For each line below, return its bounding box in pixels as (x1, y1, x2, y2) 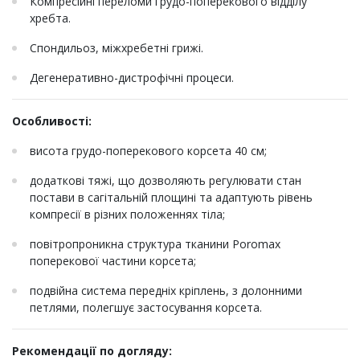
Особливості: (12, 113, 92, 129)
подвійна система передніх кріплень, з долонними (30, 283, 302, 299)
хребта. (30, 10, 71, 27)
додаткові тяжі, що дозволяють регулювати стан (30, 173, 301, 189)
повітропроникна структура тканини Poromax (30, 236, 280, 252)
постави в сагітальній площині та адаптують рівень (30, 190, 313, 206)
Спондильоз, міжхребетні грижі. (30, 40, 203, 56)
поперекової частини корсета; (30, 253, 196, 269)
